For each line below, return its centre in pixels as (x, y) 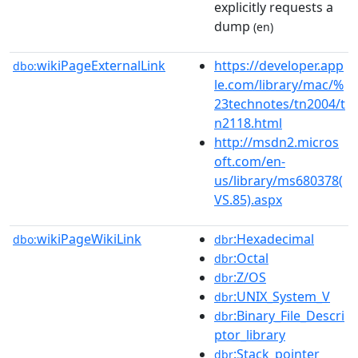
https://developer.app (279, 66)
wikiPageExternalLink (101, 66)
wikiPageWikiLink (89, 239)
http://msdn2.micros (276, 142)
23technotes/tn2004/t (280, 104)
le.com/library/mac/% (279, 85)
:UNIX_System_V (282, 296)
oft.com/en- (250, 161)
